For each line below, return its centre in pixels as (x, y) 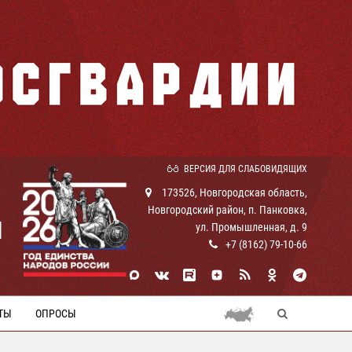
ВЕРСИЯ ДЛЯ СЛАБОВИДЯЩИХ (246, 169)
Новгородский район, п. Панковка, (227, 210)
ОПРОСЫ (56, 313)
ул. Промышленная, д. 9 (251, 227)
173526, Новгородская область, (233, 192)
